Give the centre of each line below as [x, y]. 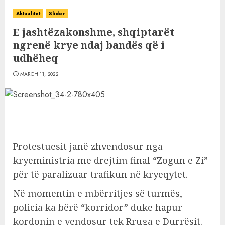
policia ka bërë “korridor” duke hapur [98, 207]
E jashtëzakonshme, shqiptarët [94, 32]
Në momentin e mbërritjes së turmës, [98, 193]
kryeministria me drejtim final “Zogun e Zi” [110, 160]
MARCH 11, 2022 [39, 74]
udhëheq [36, 58]
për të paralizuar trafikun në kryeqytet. [100, 174]
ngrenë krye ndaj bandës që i [89, 45]
